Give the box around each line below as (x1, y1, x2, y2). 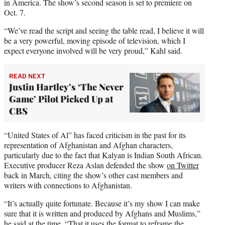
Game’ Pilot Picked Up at (9, 92, 113, 105)
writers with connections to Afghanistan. (4, 179, 132, 190)
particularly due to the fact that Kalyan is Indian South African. (4, 149, 203, 160)
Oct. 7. (4, 7, 26, 18)
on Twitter (167, 159, 199, 170)
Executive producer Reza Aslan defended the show (4, 159, 167, 170)
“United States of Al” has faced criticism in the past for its (4, 129, 186, 140)
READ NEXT (9, 72, 45, 80)
